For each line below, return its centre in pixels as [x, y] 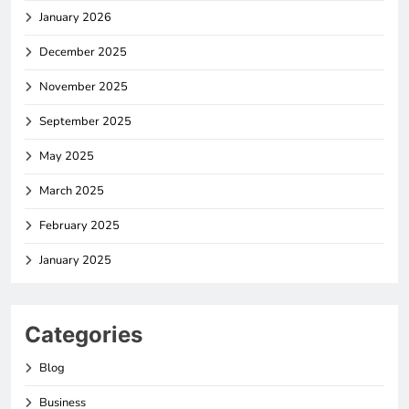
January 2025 [75, 260]
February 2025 [79, 225]
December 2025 [83, 52]
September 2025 [85, 121]
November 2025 [84, 86]
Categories [84, 334]
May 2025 [67, 156]
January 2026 [75, 17]
